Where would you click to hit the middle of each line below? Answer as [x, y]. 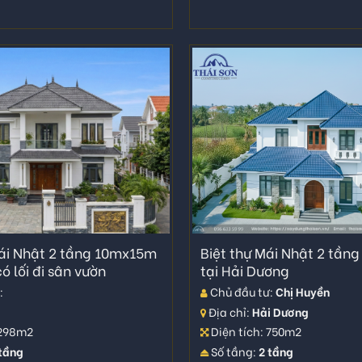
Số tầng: [233, 351]
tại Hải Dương [244, 271]
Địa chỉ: [229, 311]
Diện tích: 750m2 [255, 331]
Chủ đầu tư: [241, 292]
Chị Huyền [302, 292]
